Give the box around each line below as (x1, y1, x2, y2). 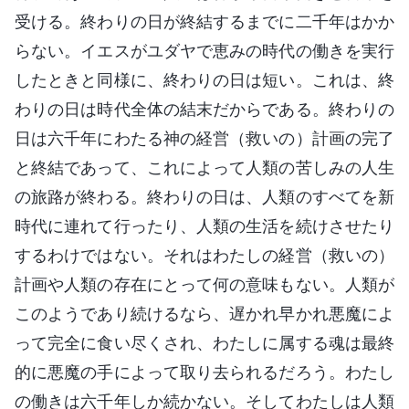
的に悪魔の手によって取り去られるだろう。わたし (15, 362, 394, 382)
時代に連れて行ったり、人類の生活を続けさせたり (15, 215, 394, 236)
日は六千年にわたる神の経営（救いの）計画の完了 (15, 128, 394, 148)
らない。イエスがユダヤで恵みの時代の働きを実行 (15, 40, 394, 60)
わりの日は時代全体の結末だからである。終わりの (15, 99, 394, 119)
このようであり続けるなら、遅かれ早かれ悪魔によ (15, 303, 394, 323)
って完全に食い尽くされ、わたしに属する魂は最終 (15, 332, 394, 352)
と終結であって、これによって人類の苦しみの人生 (15, 157, 394, 177)
